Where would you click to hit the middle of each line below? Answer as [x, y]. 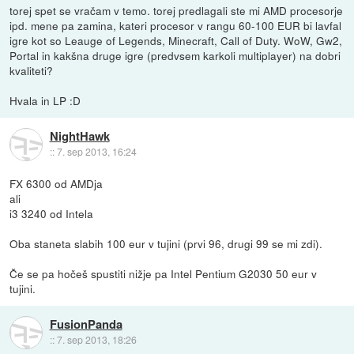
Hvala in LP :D [45, 100]
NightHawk [79, 136]
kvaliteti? [32, 70]
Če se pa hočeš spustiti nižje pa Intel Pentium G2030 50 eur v [164, 274]
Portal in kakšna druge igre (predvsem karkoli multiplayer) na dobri [175, 55]
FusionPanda [86, 324]
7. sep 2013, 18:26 [96, 340]
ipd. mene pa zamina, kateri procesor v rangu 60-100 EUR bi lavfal [176, 25]
